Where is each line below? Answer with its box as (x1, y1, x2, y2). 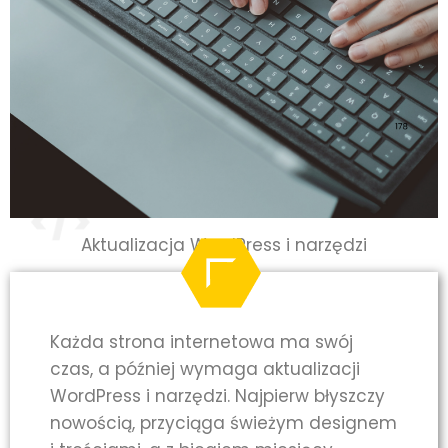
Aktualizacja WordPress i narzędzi (81, 232, 367, 257)
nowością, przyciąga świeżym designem (50, 411, 397, 436)
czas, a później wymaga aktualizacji (50, 357, 360, 382)
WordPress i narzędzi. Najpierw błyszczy (50, 384, 385, 409)
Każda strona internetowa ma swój (50, 330, 353, 355)
